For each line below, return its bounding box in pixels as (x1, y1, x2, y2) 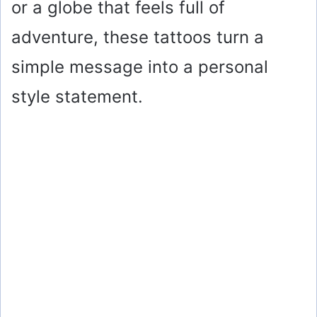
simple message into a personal (11, 56, 268, 77)
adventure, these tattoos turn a (11, 26, 264, 47)
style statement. (11, 86, 143, 107)
